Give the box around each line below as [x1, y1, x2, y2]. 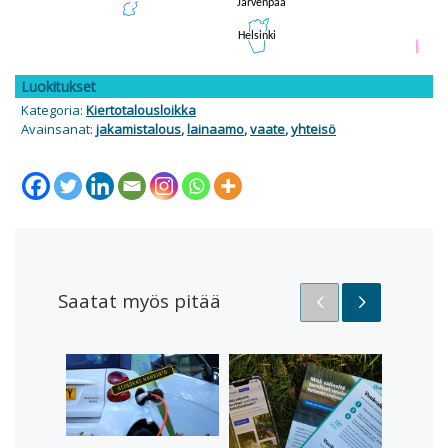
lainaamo [187, 120, 244, 139]
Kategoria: [21, 101, 86, 120]
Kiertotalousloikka [86, 101, 196, 120]
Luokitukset [21, 77, 96, 97]
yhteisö [291, 120, 336, 139]
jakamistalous [96, 120, 181, 139]
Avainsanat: [21, 120, 96, 139]
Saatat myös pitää [57, 287, 221, 313]
